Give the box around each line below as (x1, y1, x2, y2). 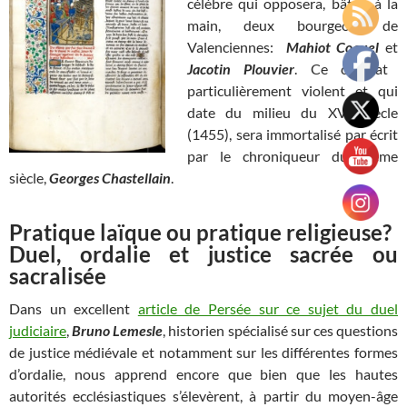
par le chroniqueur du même (187, 147, 398, 165)
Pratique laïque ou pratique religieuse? (9, 219, 392, 246)
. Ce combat (294, 60, 388, 78)
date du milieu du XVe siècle (187, 104, 398, 122)
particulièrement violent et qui (187, 82, 398, 100)
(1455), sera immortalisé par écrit (187, 125, 398, 144)
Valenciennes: (187, 38, 286, 56)
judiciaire (9, 322, 66, 340)
